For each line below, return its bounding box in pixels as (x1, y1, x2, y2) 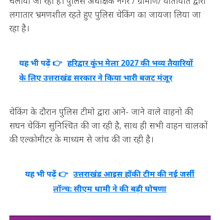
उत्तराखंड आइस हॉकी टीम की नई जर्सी (73, 168, 195, 179)
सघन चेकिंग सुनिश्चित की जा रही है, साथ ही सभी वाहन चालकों (9, 119, 208, 132)
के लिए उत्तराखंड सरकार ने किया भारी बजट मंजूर (19, 72, 173, 83)
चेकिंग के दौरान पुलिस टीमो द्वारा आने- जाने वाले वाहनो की (9, 106, 193, 118)
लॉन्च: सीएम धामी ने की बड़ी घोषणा (53, 183, 167, 194)
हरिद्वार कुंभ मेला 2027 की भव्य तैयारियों (67, 57, 193, 68)
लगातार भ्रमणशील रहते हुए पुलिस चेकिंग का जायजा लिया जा (9, 8, 201, 20)
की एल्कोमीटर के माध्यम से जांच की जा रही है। (9, 133, 153, 145)
